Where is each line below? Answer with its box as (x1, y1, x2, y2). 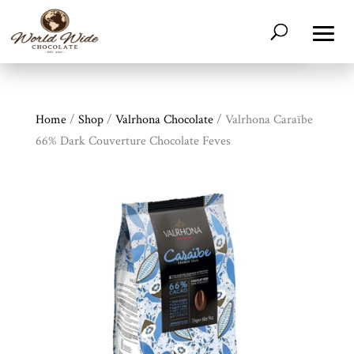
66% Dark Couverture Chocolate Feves (35, 133, 231, 149)
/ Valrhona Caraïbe (213, 111, 313, 128)
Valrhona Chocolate (115, 111, 213, 128)
